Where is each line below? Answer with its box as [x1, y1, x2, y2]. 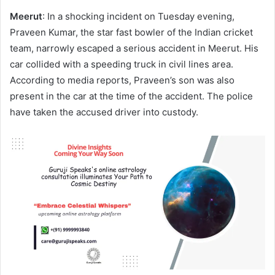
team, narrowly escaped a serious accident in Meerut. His [10, 42, 258, 54]
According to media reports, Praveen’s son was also [10, 74, 234, 86]
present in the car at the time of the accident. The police [10, 90, 253, 102]
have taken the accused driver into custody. [10, 106, 198, 118]
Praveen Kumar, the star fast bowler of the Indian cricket [10, 26, 253, 38]
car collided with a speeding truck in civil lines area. [10, 58, 233, 70]
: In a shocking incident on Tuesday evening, [42, 10, 234, 22]
